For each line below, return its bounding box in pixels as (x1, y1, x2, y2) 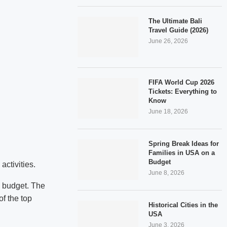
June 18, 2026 (148, 107, 188, 115)
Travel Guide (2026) (148, 26, 209, 34)
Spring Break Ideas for (148, 139, 219, 147)
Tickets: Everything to (148, 87, 217, 95)
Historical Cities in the (148, 201, 218, 209)
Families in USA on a (148, 148, 215, 157)
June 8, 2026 (148, 169, 185, 176)
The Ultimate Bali (148, 17, 203, 25)
